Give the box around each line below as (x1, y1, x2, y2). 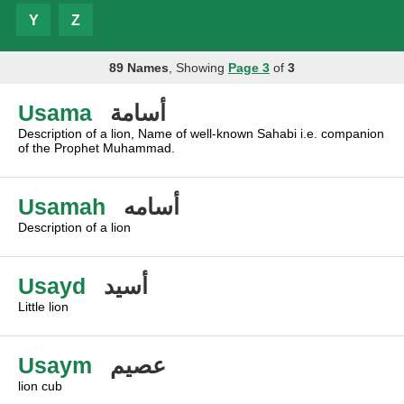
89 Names (109, 60, 169, 75)
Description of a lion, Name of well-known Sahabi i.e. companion (18, 126, 384, 141)
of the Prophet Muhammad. (18, 141, 175, 155)
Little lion (18, 299, 69, 314)
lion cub (18, 379, 62, 393)
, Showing (169, 60, 228, 75)
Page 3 (228, 60, 270, 75)
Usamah (18, 194, 106, 219)
